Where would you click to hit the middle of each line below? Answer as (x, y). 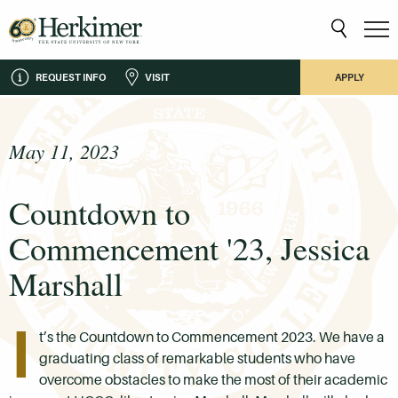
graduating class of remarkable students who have (197, 359)
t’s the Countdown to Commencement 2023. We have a (212, 338)
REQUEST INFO (71, 77)
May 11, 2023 (64, 151)
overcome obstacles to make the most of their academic (213, 380)
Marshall (66, 283)
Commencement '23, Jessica (189, 248)
